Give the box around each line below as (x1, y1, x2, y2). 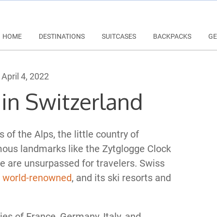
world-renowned (2, 172, 72, 184)
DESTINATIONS (39, 32, 85, 40)
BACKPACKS (153, 32, 191, 40)
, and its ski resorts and (72, 172, 171, 184)
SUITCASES (102, 32, 136, 40)
